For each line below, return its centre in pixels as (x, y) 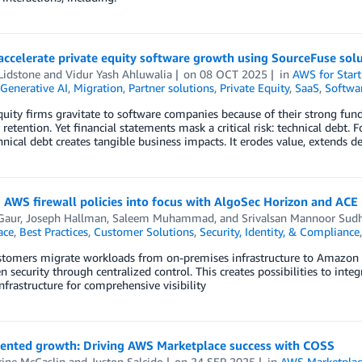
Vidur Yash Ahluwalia (118, 74)
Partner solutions (171, 88)
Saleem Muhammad (163, 218)
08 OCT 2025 (234, 74)
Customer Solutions (143, 232)
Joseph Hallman (66, 218)
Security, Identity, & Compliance (279, 232)
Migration (98, 88)
